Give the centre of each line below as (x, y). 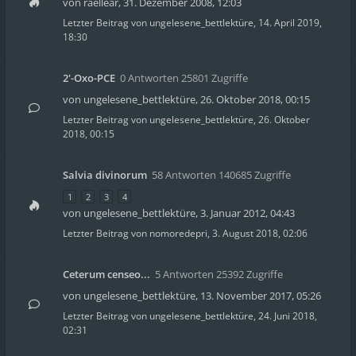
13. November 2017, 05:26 (261, 296)
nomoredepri (178, 233)
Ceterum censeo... (106, 274)
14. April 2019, (290, 23)
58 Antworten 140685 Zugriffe (221, 175)
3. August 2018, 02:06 (260, 233)
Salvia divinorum (105, 175)
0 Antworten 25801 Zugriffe (184, 78)
